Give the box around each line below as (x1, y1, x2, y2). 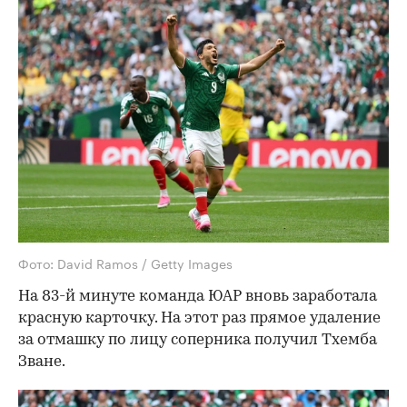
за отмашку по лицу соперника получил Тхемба (18, 332, 377, 348)
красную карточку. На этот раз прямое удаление (18, 310, 381, 326)
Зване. (18, 353, 65, 370)
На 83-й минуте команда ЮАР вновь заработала (18, 288, 377, 304)
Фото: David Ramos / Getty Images (18, 252, 233, 273)
